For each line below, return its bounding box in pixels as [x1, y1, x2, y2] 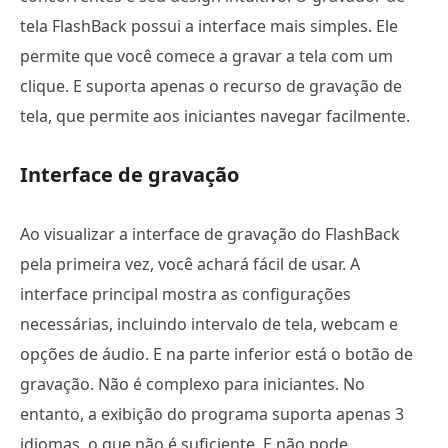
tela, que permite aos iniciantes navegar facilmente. [20, 104, 410, 127]
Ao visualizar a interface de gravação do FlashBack [20, 222, 400, 245]
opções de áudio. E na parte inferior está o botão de [20, 342, 413, 365]
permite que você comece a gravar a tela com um [20, 44, 393, 67]
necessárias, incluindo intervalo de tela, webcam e [20, 312, 398, 335]
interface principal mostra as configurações [20, 282, 351, 305]
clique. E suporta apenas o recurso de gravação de [20, 74, 402, 97]
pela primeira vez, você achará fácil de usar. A [20, 252, 360, 275]
